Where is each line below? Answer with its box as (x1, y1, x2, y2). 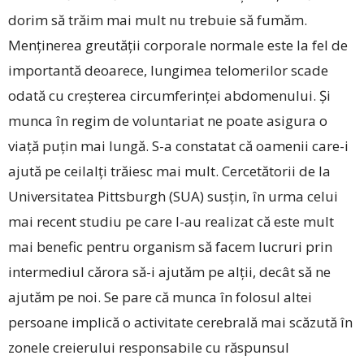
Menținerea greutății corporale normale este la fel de (8, 35, 348, 54)
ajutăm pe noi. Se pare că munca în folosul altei (8, 287, 312, 306)
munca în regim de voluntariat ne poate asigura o (8, 110, 327, 130)
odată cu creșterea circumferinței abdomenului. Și (8, 85, 331, 105)
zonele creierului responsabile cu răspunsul (8, 337, 289, 357)
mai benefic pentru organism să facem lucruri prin (8, 236, 332, 256)
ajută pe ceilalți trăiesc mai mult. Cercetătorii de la (8, 161, 331, 180)
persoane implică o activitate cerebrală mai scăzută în (8, 312, 353, 331)
